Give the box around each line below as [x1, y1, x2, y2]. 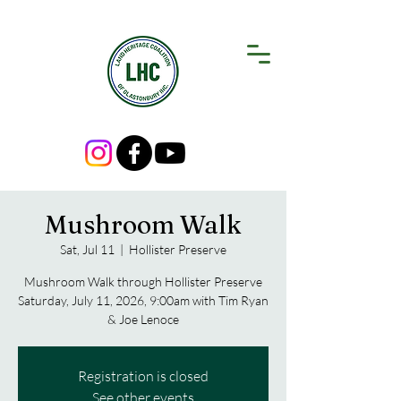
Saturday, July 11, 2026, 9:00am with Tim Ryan [18, 293, 269, 308]
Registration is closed [78, 367, 209, 385]
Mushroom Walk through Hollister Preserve [24, 274, 262, 289]
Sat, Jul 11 [60, 242, 115, 257]
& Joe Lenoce [107, 311, 179, 327]
